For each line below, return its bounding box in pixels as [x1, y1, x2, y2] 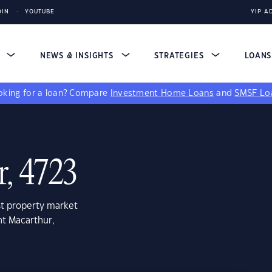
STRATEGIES [154, 52, 207, 59]
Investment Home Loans [110, 89, 214, 98]
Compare [69, 89, 110, 98]
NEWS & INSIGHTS [39, 52, 117, 59]
